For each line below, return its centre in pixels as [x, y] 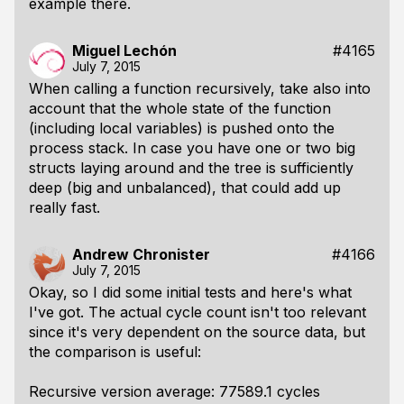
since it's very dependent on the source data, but [197, 332]
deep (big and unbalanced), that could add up [185, 188]
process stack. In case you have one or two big [192, 148]
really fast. [64, 207]
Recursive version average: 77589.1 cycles [174, 391]
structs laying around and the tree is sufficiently [191, 168]
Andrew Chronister [141, 254]
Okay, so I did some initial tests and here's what [190, 292]
